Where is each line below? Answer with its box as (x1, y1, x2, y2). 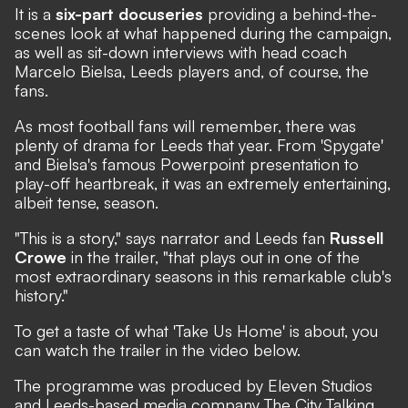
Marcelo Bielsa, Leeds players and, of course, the (15, 60, 369, 81)
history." (15, 284, 68, 305)
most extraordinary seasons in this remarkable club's (15, 265, 392, 286)
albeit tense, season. (15, 191, 158, 212)
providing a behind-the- (203, 3, 377, 24)
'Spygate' (321, 134, 383, 155)
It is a (15, 3, 56, 24)
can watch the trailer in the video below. (15, 339, 301, 360)
